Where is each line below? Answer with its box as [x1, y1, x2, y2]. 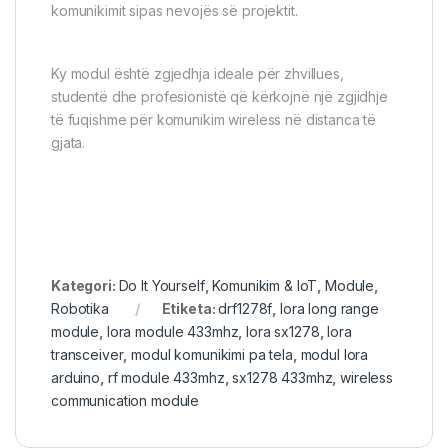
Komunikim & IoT [212, 277, 318, 295]
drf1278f [218, 300, 273, 318]
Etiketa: [161, 300, 219, 318]
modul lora [300, 346, 369, 364]
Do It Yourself [118, 277, 205, 295]
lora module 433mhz [106, 323, 239, 341]
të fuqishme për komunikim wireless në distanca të [51, 111, 377, 129]
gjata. [51, 134, 86, 152]
